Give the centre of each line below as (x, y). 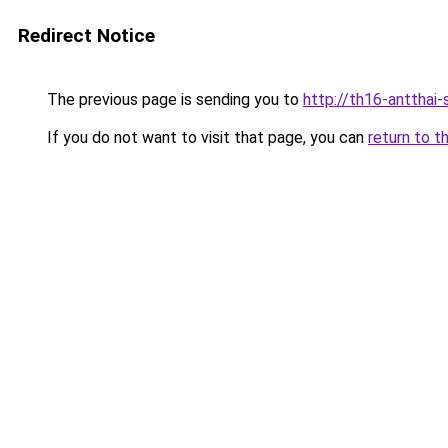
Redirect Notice (86, 35)
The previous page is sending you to (173, 99)
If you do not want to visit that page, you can (205, 137)
